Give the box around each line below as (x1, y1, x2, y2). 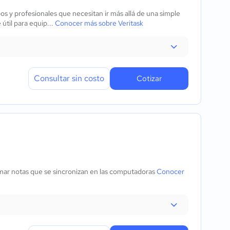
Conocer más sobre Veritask (55, 18, 143, 28)
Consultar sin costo (34, 73, 104, 84)
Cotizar (137, 73, 162, 84)
